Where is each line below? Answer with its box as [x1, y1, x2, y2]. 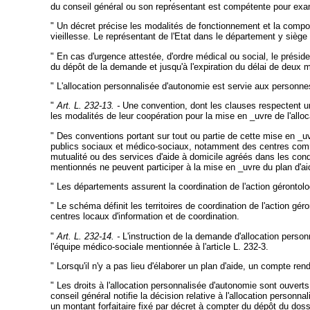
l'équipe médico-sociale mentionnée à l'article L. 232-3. [50, 241, 268, 252]
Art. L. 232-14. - [56, 230, 120, 241]
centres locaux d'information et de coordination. [50, 211, 239, 222]
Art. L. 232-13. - [56, 100, 120, 111]
